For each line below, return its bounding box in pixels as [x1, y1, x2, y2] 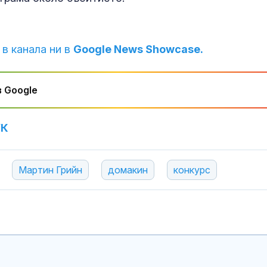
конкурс [173, 164, 210, 176]
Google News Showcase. [73, 43, 203, 56]
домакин [108, 164, 148, 176]
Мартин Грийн [18, 164, 82, 176]
